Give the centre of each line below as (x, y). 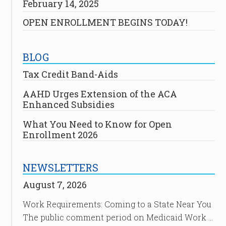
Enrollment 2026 (60, 135)
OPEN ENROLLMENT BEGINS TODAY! (105, 22)
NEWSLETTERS (60, 167)
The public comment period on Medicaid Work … (118, 217)
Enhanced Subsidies (68, 104)
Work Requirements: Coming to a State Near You (117, 204)
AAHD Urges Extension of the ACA (100, 94)
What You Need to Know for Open (97, 124)
